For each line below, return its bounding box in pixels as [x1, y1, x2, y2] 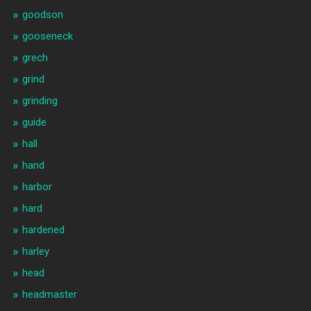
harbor [22, 180, 52, 194]
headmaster [22, 288, 77, 301]
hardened [22, 224, 65, 237]
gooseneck [22, 30, 73, 43]
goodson [22, 8, 63, 22]
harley [22, 245, 49, 258]
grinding [22, 94, 58, 108]
